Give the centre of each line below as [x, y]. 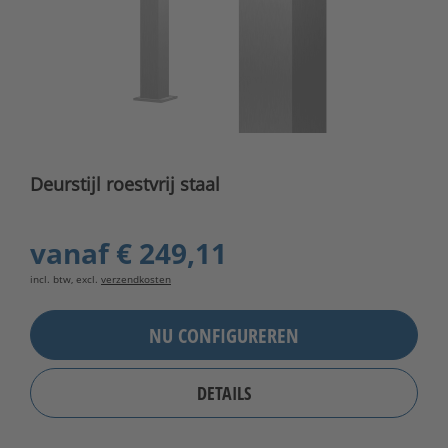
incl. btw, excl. [65, 279]
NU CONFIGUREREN [224, 335]
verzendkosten [136, 279]
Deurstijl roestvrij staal [125, 184]
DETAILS [224, 393]
